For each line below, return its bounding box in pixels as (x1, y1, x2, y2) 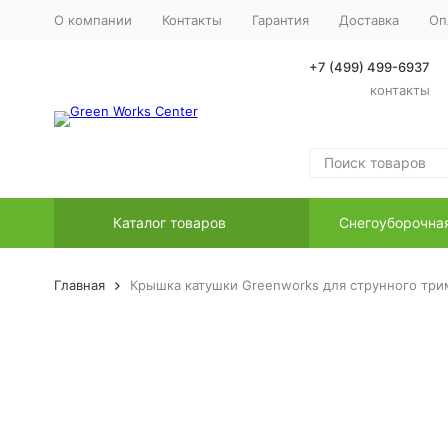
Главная (53, 277, 105, 293)
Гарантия (251, 11, 309, 28)
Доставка (338, 11, 399, 28)
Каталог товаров (112, 214, 226, 231)
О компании (53, 11, 132, 28)
